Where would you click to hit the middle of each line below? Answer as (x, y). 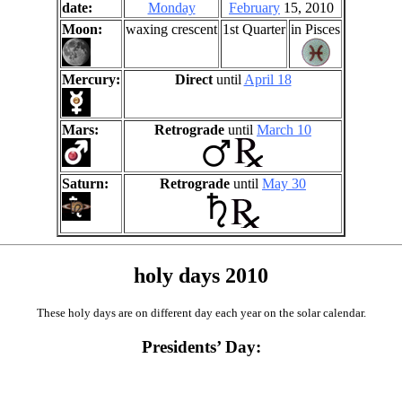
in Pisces (315, 30)
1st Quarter (254, 30)
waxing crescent (171, 30)
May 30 (284, 184)
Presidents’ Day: (201, 346)
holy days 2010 (201, 276)
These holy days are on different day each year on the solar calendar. (201, 313)
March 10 (284, 130)
